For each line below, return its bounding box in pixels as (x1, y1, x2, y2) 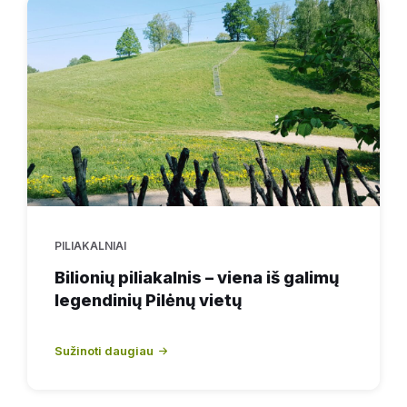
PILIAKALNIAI (55, 238, 126, 253)
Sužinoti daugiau (55, 342, 154, 358)
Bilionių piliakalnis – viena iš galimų (55, 267, 339, 287)
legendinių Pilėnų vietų (55, 290, 242, 310)
